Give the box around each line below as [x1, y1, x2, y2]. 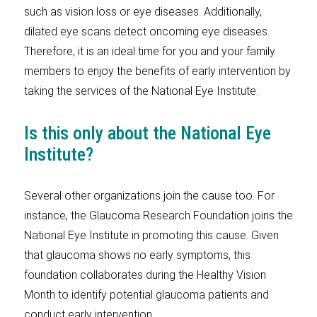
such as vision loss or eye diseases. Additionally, [23, 5, 262, 18]
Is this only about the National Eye [23, 122, 271, 144]
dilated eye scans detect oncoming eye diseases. [23, 25, 270, 38]
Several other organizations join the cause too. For [23, 189, 275, 202]
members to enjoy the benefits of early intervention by [23, 64, 291, 78]
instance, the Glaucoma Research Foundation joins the [23, 209, 293, 222]
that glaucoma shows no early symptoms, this [23, 248, 250, 262]
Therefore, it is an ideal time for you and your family [23, 45, 275, 58]
